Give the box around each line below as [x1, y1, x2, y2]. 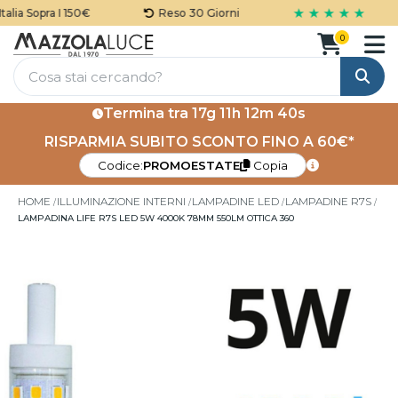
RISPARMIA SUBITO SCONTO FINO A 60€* [44, 133, 354, 150]
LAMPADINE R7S [285, 195, 371, 208]
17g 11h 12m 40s [192, 105, 306, 122]
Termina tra [103, 105, 192, 122]
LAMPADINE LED [192, 195, 282, 208]
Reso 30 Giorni [147, 6, 228, 20]
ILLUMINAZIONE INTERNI [57, 195, 186, 208]
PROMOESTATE [143, 158, 240, 172]
